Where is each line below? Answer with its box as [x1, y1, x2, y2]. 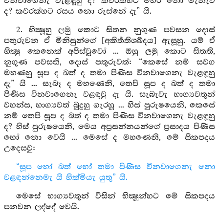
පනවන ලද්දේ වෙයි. [4, 202, 79, 212]
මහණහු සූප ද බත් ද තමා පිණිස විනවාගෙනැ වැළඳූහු [4, 68, 215, 78]
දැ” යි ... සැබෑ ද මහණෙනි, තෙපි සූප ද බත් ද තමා [4, 79, 215, 88]
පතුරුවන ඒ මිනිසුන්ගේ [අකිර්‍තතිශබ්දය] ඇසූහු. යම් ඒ [4, 36, 215, 45]
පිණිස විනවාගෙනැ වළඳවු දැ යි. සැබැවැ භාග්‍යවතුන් [4, 90, 215, 99]
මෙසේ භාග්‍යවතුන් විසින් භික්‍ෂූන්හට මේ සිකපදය [16, 192, 215, 201]
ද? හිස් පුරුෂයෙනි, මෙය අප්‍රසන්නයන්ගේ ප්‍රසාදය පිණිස [4, 122, 215, 131]
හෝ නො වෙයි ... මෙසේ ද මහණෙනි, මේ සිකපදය [4, 133, 215, 142]
